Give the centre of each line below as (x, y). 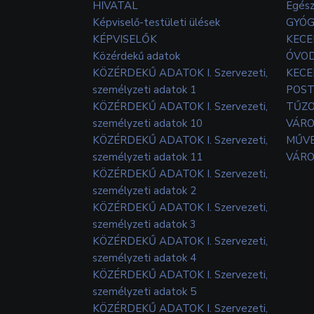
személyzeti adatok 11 (148, 157)
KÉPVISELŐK (125, 39)
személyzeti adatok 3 (144, 224)
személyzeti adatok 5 (144, 291)
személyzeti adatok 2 (144, 190)
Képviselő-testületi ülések (156, 22)
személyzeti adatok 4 (144, 258)
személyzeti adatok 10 (148, 123)
